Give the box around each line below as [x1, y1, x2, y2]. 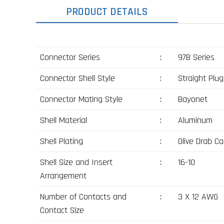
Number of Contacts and [39, 190, 126, 202]
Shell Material [39, 114, 87, 126]
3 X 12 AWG [177, 190, 218, 202]
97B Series [177, 51, 214, 63]
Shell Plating [39, 135, 83, 147]
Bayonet [177, 93, 207, 105]
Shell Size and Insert [39, 156, 112, 168]
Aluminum [177, 114, 212, 126]
